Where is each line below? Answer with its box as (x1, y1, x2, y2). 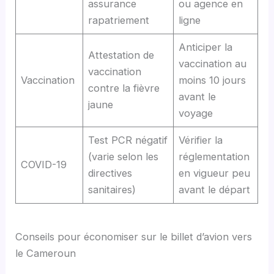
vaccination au (179, 57, 247, 70)
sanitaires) (88, 183, 136, 196)
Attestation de (88, 48, 155, 61)
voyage (179, 106, 213, 119)
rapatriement (88, 13, 150, 26)
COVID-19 (21, 158, 67, 171)
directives (88, 166, 133, 179)
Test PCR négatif (88, 133, 168, 146)
